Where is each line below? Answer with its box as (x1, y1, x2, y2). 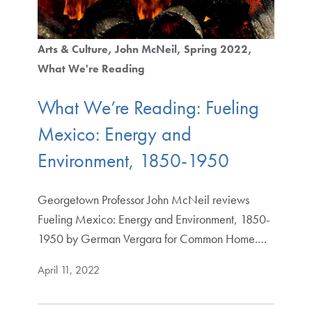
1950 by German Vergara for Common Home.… (37, 230, 267, 247)
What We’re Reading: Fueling (37, 95, 259, 120)
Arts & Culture (37, 42, 108, 57)
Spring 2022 (183, 42, 248, 57)
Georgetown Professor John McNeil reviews (37, 191, 249, 208)
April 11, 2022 (37, 262, 100, 277)
